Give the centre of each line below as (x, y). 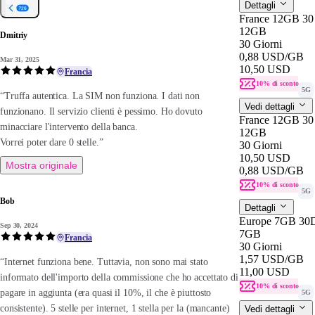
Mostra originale (41, 166)
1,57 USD (262, 259)
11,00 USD (264, 271)
